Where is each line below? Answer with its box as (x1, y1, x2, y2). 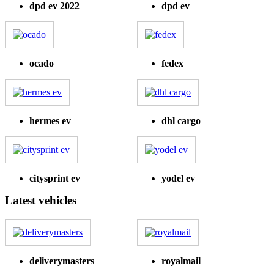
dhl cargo (161, 116, 201, 127)
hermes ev (29, 116, 71, 127)
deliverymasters (29, 255, 94, 266)
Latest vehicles (5, 194, 76, 207)
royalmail (161, 255, 201, 266)
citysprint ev (29, 173, 80, 184)
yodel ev (161, 173, 195, 184)
